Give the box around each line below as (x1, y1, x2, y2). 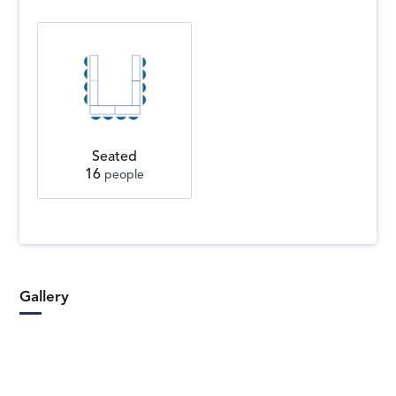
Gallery (19, 290, 70, 306)
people (101, 169, 145, 182)
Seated (92, 150, 138, 165)
